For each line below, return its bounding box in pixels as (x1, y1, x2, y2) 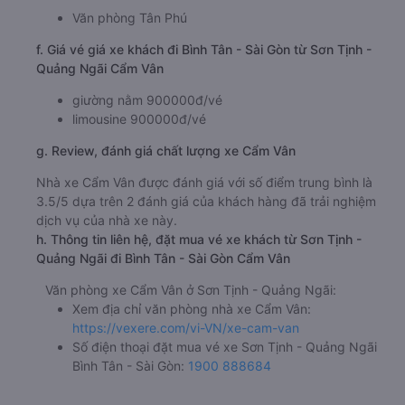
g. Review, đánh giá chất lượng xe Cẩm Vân (36, 142, 296, 158)
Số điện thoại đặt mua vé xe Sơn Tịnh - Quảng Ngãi (72, 338, 377, 354)
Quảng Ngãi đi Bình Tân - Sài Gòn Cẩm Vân (36, 250, 290, 266)
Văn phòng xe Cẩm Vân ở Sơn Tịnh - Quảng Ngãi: (45, 281, 336, 297)
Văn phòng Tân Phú (72, 9, 187, 25)
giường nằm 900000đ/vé (72, 91, 222, 108)
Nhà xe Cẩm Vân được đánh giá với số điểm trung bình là (36, 174, 372, 190)
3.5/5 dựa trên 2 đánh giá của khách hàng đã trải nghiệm (36, 193, 376, 209)
